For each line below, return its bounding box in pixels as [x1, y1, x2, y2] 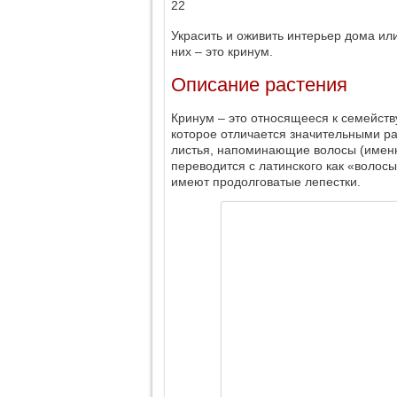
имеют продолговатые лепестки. [171, 174, 361, 189]
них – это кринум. [171, 44, 273, 59]
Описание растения [171, 73, 347, 96]
